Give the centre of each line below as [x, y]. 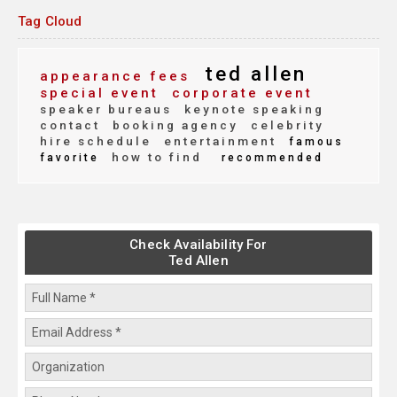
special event [99, 93]
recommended [272, 158]
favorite [70, 158]
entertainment [218, 141]
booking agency [173, 125]
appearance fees [115, 77]
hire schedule [96, 141]
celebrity [285, 125]
